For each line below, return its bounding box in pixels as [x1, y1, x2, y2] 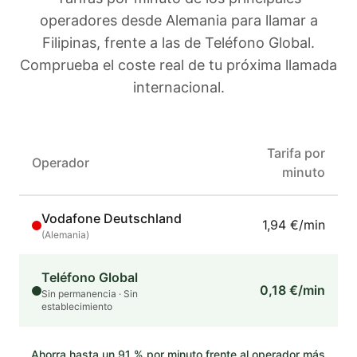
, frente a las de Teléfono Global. [96, 34, 315, 51]
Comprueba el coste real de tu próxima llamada [20, 57, 337, 73]
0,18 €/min [260, 282, 325, 298]
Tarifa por [267, 145, 325, 161]
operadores [39, 12, 117, 29]
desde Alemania [120, 12, 227, 29]
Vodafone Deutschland [41, 210, 182, 226]
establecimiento [41, 300, 112, 312]
